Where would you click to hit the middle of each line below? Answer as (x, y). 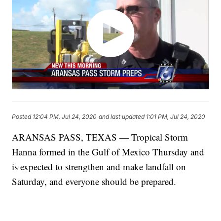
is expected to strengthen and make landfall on (99, 167)
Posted (22, 116)
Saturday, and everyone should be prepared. (94, 182)
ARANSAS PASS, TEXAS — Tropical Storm (100, 137)
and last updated (122, 116)
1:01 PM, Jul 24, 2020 (176, 116)
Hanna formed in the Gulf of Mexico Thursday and (108, 152)
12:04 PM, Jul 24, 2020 (65, 116)
